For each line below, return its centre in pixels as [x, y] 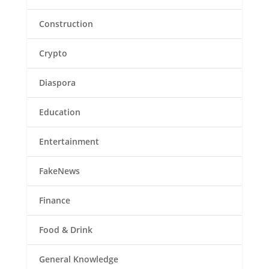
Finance [54, 201]
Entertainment [69, 142]
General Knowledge [78, 259]
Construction [66, 24]
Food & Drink [65, 230]
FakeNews [59, 171]
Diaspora [57, 83]
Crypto [53, 53]
